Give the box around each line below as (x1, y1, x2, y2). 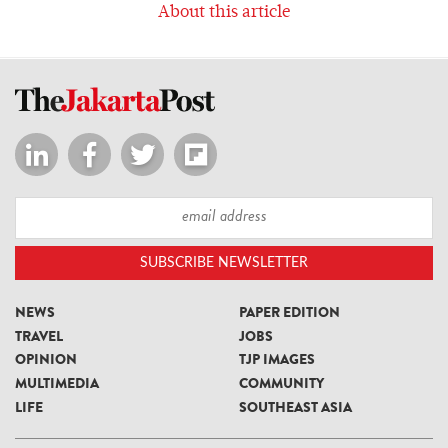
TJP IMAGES (239, 354, 315, 369)
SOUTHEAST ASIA (239, 402, 352, 417)
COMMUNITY (239, 378, 324, 393)
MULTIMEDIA (15, 378, 99, 393)
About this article (158, 4, 290, 22)
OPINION (15, 354, 77, 369)
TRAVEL (15, 330, 63, 345)
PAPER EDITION (239, 306, 340, 321)
